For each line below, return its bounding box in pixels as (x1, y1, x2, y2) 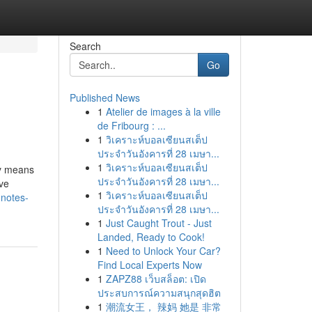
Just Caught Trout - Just (105, 216, 212, 230)
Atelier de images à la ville (105, 104, 221, 118)
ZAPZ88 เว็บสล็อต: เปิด (105, 272, 206, 286)
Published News (69, 91, 140, 104)
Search (69, 39, 101, 53)
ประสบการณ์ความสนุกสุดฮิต (97, 286, 221, 299)
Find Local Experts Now (97, 258, 202, 272)
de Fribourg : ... (97, 118, 166, 132)
